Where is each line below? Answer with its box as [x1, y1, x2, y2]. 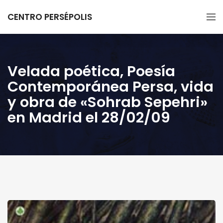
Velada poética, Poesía [7, 61, 175, 81]
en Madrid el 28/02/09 [7, 108, 170, 127]
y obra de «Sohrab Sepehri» [7, 92, 208, 112]
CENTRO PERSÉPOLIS [7, 11, 92, 23]
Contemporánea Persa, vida [7, 77, 214, 97]
